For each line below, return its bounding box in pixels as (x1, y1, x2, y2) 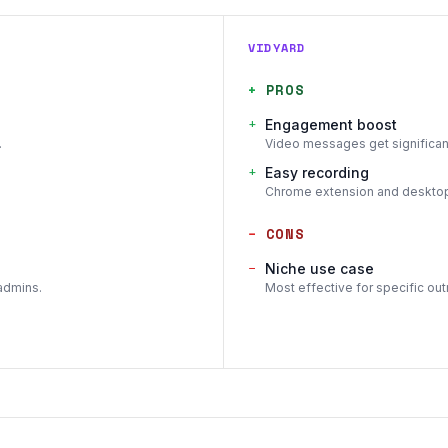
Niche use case (265, 260, 374, 277)
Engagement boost (265, 116, 397, 133)
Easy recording (265, 164, 369, 181)
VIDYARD (248, 39, 306, 56)
